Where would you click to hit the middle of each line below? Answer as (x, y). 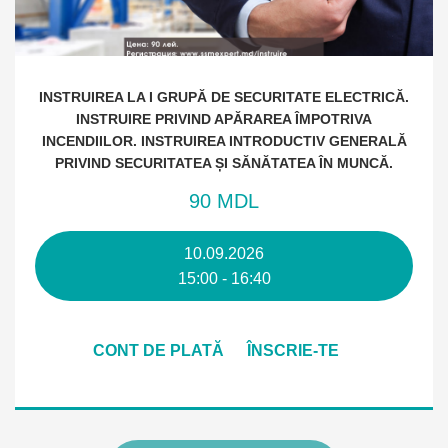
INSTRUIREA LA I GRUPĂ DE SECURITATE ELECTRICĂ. (224, 97)
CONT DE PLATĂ (158, 350)
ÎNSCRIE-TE (292, 350)
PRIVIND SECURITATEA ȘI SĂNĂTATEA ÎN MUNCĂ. (224, 163)
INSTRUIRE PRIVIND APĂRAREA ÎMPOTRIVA (224, 119)
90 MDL (224, 201)
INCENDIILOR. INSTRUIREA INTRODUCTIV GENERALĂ (224, 141)
